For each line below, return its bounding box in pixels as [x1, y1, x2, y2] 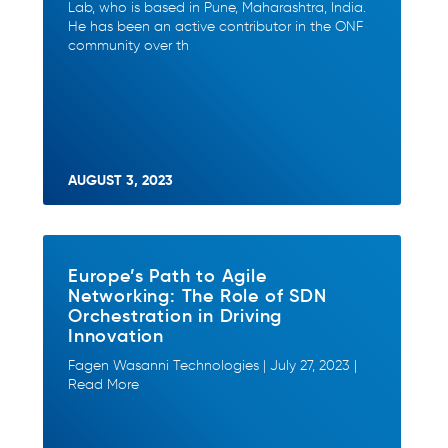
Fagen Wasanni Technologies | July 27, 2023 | [68, 357, 357, 374]
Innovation [68, 323, 165, 347]
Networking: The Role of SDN [68, 283, 327, 307]
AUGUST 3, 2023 [68, 171, 173, 189]
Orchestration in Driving [68, 303, 283, 327]
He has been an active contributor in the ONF [68, 18, 363, 35]
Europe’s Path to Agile [68, 263, 267, 287]
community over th [68, 37, 189, 54]
